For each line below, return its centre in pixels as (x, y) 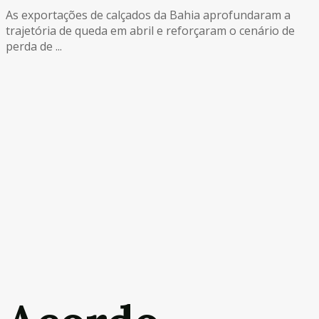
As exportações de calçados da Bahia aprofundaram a (148, 15)
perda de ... (34, 46)
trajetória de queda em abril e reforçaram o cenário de (150, 30)
